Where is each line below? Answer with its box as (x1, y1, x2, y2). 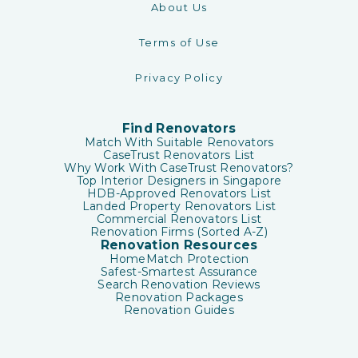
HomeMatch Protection (109, 251, 249, 266)
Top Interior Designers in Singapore (76, 173, 282, 188)
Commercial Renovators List (96, 211, 262, 226)
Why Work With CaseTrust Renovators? (64, 160, 294, 175)
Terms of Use (138, 35, 220, 49)
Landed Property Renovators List (82, 198, 276, 213)
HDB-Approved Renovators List (86, 185, 272, 201)
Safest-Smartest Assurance (100, 264, 258, 279)
